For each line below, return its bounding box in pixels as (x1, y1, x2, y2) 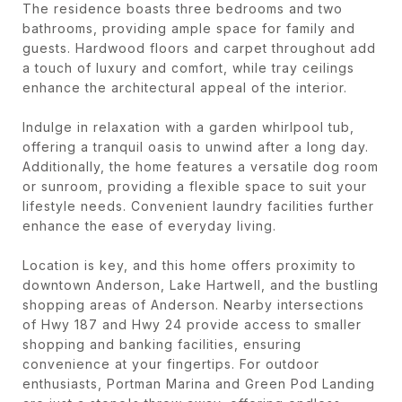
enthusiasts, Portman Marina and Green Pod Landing (22, 375, 375, 391)
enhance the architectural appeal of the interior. (22, 79, 347, 95)
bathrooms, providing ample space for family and (22, 20, 355, 36)
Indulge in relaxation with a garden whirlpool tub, (22, 118, 354, 135)
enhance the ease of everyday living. (22, 217, 276, 233)
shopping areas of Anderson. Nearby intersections (22, 296, 364, 312)
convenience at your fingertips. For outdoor (22, 355, 319, 371)
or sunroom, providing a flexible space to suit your (22, 178, 367, 194)
